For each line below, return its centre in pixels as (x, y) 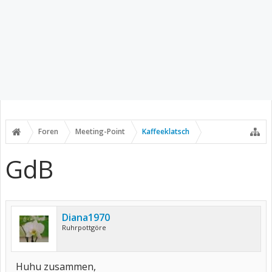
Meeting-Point (100, 131)
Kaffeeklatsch (166, 131)
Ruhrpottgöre (84, 227)
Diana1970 (86, 217)
